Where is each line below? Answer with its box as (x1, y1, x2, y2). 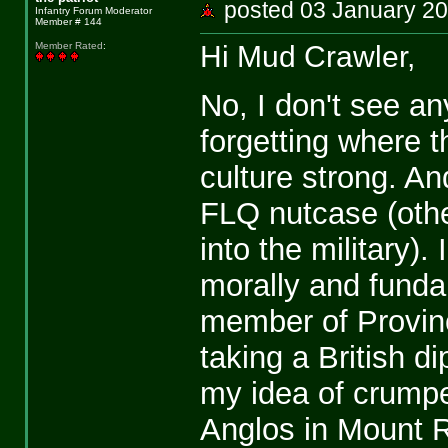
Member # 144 (34, 16, 102, 27)
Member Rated (34, 40, 103, 52)
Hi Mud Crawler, (199, 40, 415, 74)
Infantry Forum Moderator (34, 5, 152, 16)
